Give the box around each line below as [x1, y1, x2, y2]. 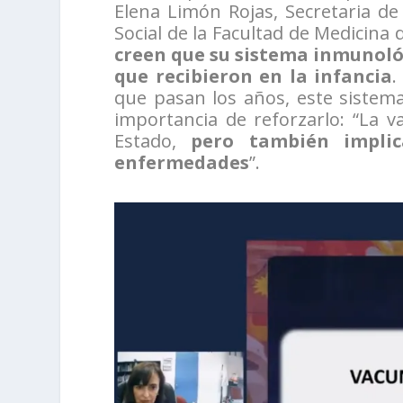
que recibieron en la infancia [114, 64, 393, 89]
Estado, [114, 129, 177, 154]
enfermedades [114, 150, 250, 175]
